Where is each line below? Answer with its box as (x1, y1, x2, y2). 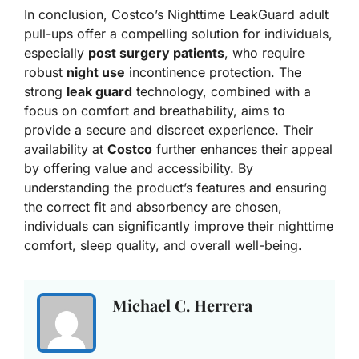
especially (24, 45, 88, 62)
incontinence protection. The (125, 64, 301, 81)
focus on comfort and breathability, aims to (24, 103, 285, 119)
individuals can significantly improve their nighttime (24, 218, 333, 235)
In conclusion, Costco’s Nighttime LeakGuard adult (24, 6, 329, 23)
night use (67, 64, 125, 81)
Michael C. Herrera (112, 294, 252, 317)
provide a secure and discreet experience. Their (24, 122, 313, 139)
